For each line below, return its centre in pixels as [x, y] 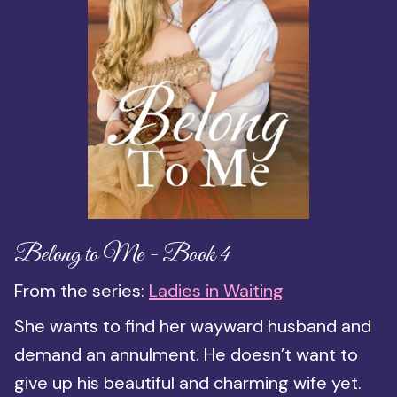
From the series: [82, 290]
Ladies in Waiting [216, 290]
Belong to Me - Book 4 [122, 254]
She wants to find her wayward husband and [193, 326]
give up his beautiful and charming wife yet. [188, 382]
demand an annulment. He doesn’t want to [186, 354]
